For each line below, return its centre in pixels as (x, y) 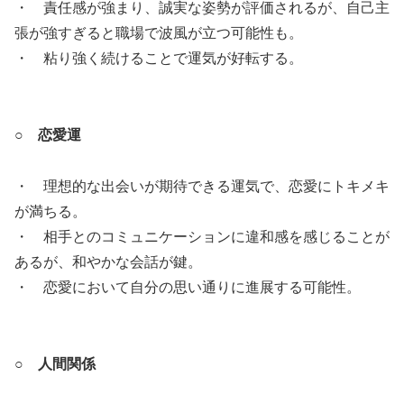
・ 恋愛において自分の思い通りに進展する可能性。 (188, 287)
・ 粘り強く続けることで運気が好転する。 (159, 59)
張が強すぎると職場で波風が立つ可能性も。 (159, 33)
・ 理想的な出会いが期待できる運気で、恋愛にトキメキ (202, 186)
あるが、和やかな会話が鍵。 (108, 262)
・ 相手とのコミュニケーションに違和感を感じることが (202, 236)
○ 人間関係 (55, 363)
